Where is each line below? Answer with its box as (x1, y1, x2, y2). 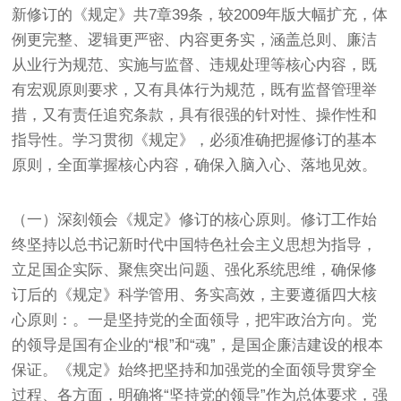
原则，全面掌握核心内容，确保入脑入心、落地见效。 (12, 156, 378, 174)
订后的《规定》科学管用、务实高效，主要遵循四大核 (12, 286, 378, 303)
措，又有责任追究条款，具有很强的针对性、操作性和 (12, 106, 378, 124)
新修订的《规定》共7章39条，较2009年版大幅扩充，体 (12, 5, 388, 23)
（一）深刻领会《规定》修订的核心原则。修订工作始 (12, 210, 378, 228)
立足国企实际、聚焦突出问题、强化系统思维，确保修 (12, 260, 378, 278)
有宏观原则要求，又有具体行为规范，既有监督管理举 (12, 81, 378, 98)
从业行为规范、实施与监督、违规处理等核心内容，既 (12, 55, 378, 73)
